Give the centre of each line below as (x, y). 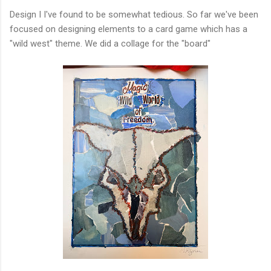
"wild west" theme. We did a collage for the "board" (110, 44)
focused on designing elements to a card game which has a (129, 29)
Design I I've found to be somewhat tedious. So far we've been (134, 15)
